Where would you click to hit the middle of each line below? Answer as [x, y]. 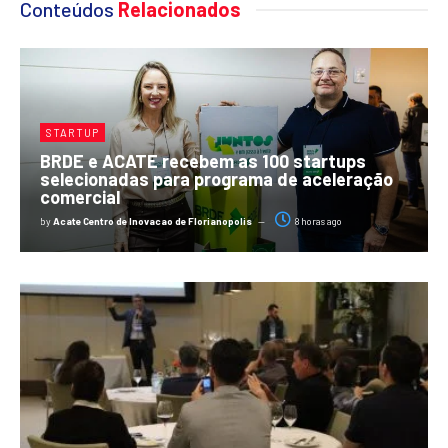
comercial [80, 197]
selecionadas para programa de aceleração [216, 179]
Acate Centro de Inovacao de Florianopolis [152, 221]
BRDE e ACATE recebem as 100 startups [203, 161]
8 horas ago [317, 221]
